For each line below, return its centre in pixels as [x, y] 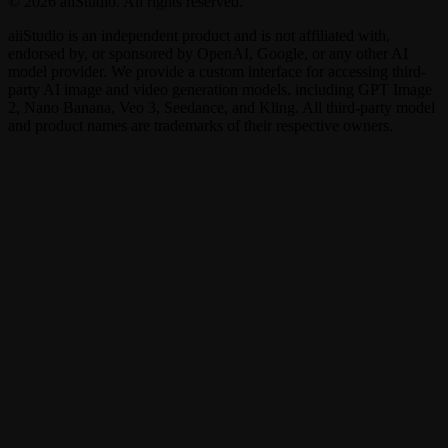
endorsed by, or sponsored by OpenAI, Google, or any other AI [208, 54]
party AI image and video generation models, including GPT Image [220, 90]
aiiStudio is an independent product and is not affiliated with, [199, 36]
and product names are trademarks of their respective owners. [200, 126]
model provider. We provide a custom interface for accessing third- [217, 72]
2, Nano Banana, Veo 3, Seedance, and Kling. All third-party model [221, 108]
